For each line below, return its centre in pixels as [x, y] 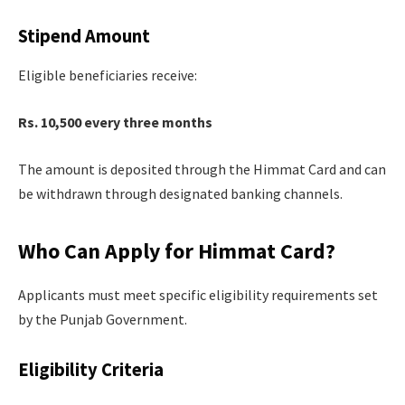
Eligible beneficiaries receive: [108, 75]
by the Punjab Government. [103, 319]
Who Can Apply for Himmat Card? [177, 250]
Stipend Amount [84, 37]
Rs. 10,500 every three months [115, 122]
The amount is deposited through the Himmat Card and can [202, 169]
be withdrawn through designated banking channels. [180, 193]
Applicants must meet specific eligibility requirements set [198, 294]
